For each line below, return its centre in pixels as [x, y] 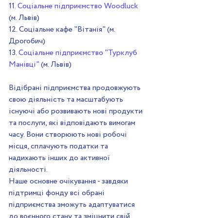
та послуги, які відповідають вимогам [73, 123]
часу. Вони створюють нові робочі [69, 135]
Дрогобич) [27, 41]
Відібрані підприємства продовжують [76, 88]
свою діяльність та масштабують [67, 100]
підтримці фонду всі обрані [58, 193]
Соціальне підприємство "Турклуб [79, 53]
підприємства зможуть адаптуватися [73, 205]
